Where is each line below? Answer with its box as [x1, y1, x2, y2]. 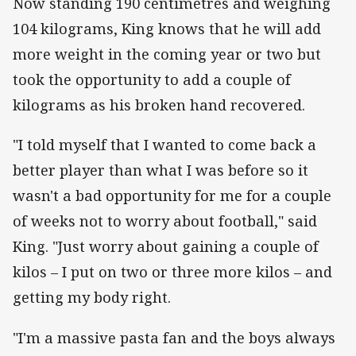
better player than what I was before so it [13, 161, 308, 180]
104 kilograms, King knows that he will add [13, 19, 321, 39]
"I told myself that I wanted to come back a [13, 135, 316, 155]
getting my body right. [13, 288, 171, 308]
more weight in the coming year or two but [13, 44, 321, 64]
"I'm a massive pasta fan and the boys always [13, 327, 335, 347]
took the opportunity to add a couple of [13, 70, 291, 90]
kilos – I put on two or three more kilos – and [13, 262, 332, 282]
